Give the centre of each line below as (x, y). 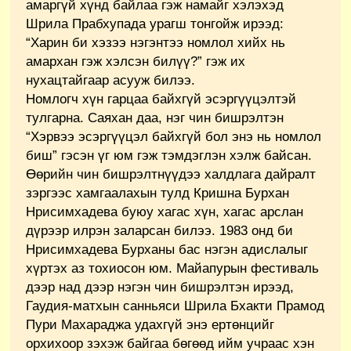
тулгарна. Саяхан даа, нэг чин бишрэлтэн (155, 118)
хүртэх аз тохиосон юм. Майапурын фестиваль (172, 268)
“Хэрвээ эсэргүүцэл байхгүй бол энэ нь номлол (174, 136)
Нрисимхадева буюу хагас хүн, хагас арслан (165, 212)
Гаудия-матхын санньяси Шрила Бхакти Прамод (175, 306)
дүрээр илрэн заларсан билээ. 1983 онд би (159, 230)
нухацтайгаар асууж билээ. (110, 80)
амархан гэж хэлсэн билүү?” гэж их (136, 61)
